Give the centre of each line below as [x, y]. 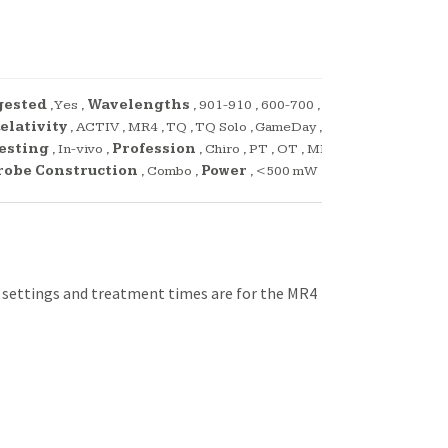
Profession [154, 149]
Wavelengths [138, 105]
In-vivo [80, 149]
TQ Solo [221, 127]
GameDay [285, 127]
